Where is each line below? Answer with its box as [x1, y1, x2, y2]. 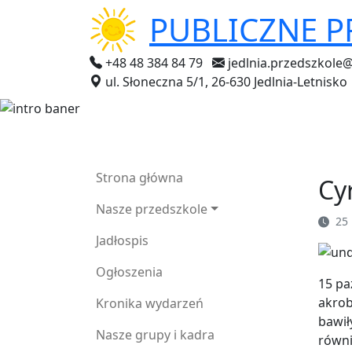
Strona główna [96, 168, 183, 186]
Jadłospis [96, 231, 148, 249]
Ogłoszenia [96, 262, 163, 280]
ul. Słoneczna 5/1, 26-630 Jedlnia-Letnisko [102, 73, 350, 90]
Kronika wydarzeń [96, 294, 203, 312]
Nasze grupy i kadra [96, 325, 214, 343]
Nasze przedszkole [96, 200, 207, 218]
